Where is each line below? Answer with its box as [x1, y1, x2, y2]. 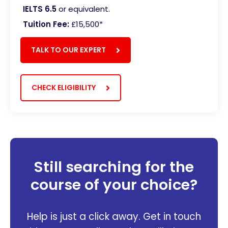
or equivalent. [56, 4, 110, 15]
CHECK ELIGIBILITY [32, 82, 96, 93]
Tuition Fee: [23, 19, 69, 30]
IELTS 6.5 [23, 4, 56, 15]
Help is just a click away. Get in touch [27, 209, 201, 223]
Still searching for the [34, 156, 194, 177]
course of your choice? [31, 174, 197, 195]
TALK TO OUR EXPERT [31, 45, 106, 55]
